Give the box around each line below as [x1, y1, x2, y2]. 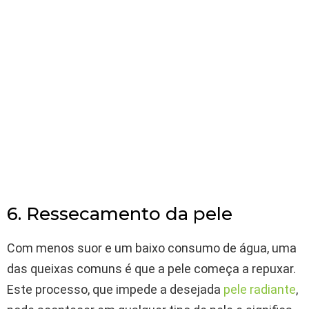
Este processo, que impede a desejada [7, 282, 223, 297]
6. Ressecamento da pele [7, 203, 232, 226]
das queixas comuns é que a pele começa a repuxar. [7, 261, 296, 277]
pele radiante [223, 282, 296, 297]
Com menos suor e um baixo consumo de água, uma [7, 241, 297, 256]
